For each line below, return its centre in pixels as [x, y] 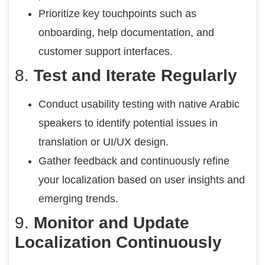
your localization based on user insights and [142, 180]
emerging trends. [78, 198]
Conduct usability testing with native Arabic [139, 104]
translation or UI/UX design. [104, 142]
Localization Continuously [118, 242]
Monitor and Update [112, 222]
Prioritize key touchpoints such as [117, 13]
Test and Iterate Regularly [135, 75]
